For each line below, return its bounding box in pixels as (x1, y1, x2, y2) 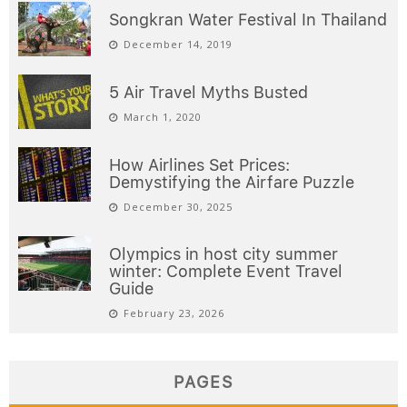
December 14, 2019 (124, 37, 233, 52)
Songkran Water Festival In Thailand (109, 10, 387, 30)
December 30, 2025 (124, 200, 233, 214)
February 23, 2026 (124, 306, 224, 321)
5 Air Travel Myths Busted (109, 83, 308, 103)
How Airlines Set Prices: (109, 155, 290, 175)
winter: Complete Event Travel (109, 262, 342, 282)
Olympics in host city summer (109, 244, 338, 264)
